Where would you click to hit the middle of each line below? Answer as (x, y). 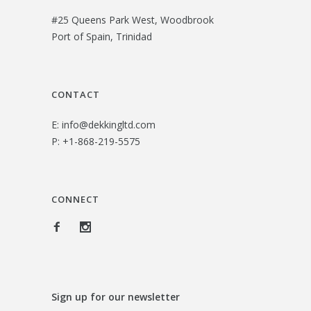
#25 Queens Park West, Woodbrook (133, 19)
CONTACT (76, 94)
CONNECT (75, 199)
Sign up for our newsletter (116, 296)
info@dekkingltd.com (109, 124)
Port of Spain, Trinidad (102, 36)
